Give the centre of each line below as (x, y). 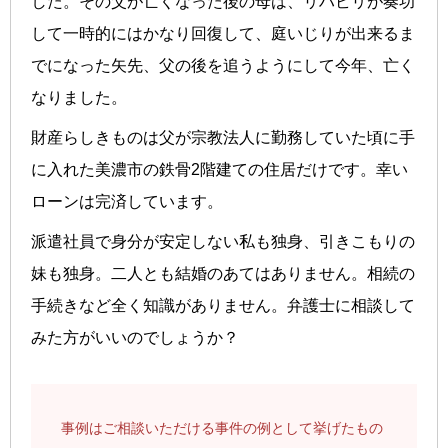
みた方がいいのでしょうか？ (135, 337)
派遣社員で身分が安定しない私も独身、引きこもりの (223, 241)
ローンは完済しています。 (127, 201)
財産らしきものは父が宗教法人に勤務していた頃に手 (223, 137)
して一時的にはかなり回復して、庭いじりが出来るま (223, 33)
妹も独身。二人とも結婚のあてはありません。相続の (223, 273)
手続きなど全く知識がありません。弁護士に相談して (223, 305)
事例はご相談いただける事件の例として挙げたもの (222, 427)
